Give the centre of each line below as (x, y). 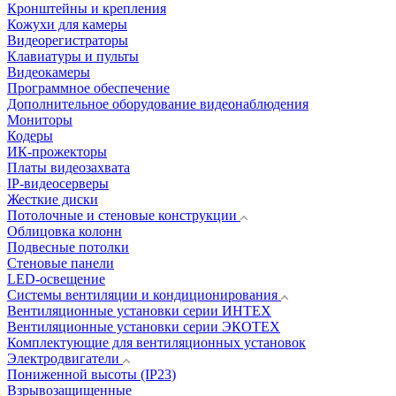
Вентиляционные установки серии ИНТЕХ (139, 311)
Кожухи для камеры (67, 24)
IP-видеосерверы (58, 183)
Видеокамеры (49, 72)
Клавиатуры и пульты (73, 56)
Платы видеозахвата (69, 168)
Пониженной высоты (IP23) (91, 374)
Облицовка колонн (65, 231)
